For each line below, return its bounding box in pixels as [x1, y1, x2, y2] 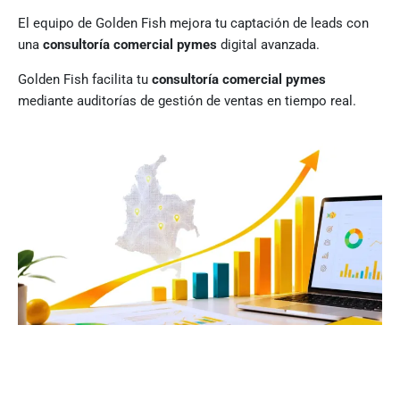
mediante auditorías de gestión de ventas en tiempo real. [18, 92, 356, 109]
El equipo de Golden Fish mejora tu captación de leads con [18, 14, 369, 31]
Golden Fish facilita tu [18, 71, 152, 87]
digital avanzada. [217, 36, 320, 53]
